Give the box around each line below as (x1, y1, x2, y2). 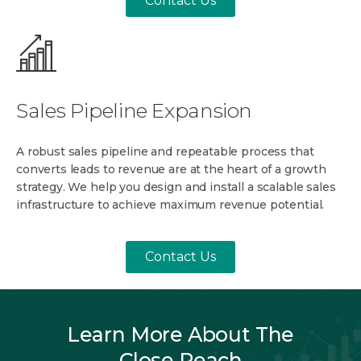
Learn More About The (67, 322, 294, 346)
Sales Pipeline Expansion (16, 98, 253, 122)
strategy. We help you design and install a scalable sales (16, 179, 336, 194)
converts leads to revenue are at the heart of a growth (16, 161, 326, 176)
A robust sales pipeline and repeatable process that (16, 143, 314, 159)
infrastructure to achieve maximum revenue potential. (16, 197, 325, 212)
